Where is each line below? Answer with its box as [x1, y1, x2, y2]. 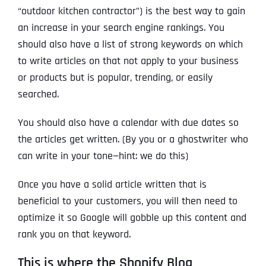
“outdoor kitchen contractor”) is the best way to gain [18, 4, 245, 18]
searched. [18, 87, 59, 102]
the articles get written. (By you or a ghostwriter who [18, 132, 248, 147]
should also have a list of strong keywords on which [18, 37, 243, 52]
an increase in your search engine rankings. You [18, 21, 224, 35]
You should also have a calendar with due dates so [18, 116, 239, 130]
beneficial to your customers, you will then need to [18, 194, 237, 208]
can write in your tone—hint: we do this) [18, 149, 188, 163]
